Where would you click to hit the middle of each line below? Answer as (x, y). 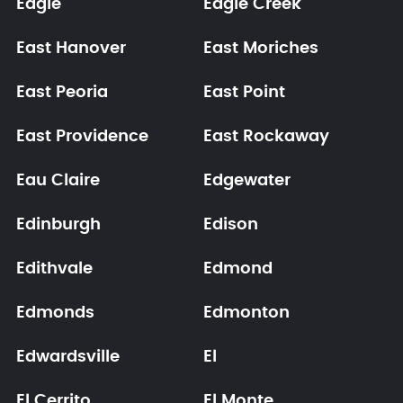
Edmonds (55, 313)
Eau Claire (58, 181)
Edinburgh (58, 225)
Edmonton (246, 313)
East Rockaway (266, 137)
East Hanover (71, 49)
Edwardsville (67, 357)
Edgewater (247, 181)
